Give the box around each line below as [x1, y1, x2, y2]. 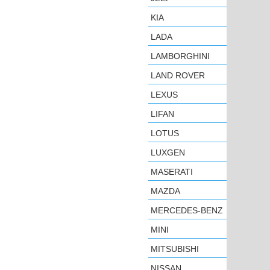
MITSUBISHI [151, 244, 199, 254]
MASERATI [151, 167, 193, 177]
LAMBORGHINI [151, 51, 210, 61]
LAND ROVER [151, 71, 205, 80]
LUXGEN [151, 148, 185, 157]
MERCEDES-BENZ [151, 206, 223, 215]
